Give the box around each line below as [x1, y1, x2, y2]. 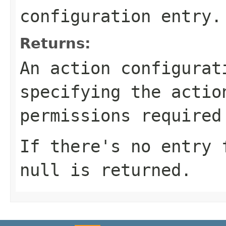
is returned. [60, 159, 191, 180]
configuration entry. [20, 6, 221, 26]
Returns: [20, 34, 91, 52]
